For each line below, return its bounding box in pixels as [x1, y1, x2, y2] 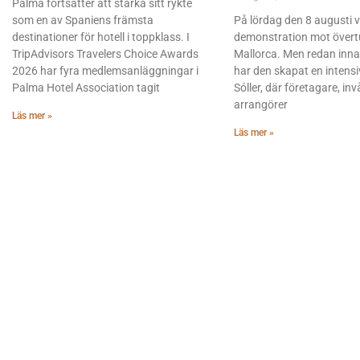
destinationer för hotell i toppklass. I [12, 30, 190, 43]
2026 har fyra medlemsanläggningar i [12, 63, 198, 77]
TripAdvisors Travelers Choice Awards [12, 47, 198, 60]
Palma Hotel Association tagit [12, 80, 160, 94]
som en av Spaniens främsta [12, 13, 153, 27]
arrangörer [234, 97, 288, 111]
